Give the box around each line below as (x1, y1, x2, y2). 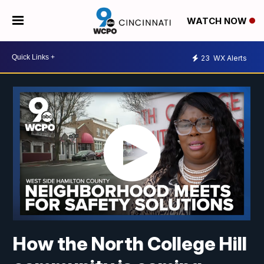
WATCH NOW (186, 15, 249, 27)
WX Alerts (212, 53, 247, 62)
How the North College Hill (13, 232, 247, 256)
